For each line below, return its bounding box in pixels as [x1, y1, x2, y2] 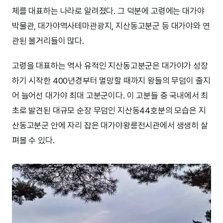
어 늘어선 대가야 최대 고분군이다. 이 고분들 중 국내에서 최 [12, 90, 209, 101]
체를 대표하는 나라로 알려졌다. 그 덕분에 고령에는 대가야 [12, 5, 205, 16]
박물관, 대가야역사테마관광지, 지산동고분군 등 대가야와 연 [12, 20, 210, 31]
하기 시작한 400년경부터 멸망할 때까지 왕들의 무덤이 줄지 [12, 75, 211, 86]
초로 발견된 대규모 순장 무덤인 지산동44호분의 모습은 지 [12, 105, 206, 115]
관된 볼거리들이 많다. [12, 35, 84, 46]
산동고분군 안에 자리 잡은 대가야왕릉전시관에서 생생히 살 [12, 120, 208, 130]
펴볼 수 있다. [12, 135, 55, 145]
